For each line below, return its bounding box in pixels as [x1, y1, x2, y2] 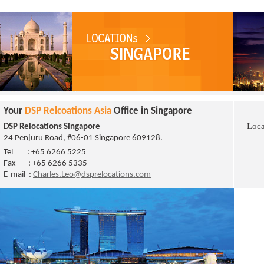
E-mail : [4, 170, 33, 179]
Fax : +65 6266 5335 [4, 159, 87, 168]
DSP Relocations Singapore [4, 123, 100, 131]
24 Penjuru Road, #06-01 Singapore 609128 [4, 134, 160, 143]
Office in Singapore [111, 106, 192, 116]
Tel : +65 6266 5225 [4, 148, 86, 157]
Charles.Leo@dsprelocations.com [33, 170, 151, 179]
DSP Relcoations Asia [25, 106, 111, 116]
